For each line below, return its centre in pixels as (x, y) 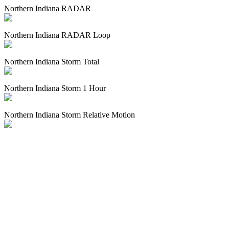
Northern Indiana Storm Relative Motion (70, 115)
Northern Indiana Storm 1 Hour (55, 88)
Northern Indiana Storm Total (52, 62)
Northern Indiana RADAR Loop (57, 35)
